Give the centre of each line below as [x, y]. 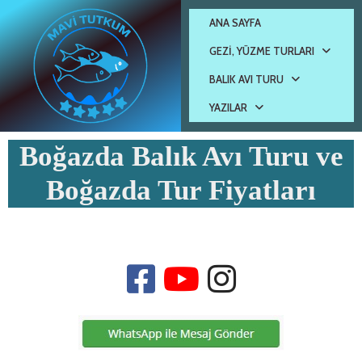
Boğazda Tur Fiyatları [181, 190]
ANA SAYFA [235, 23]
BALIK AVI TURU [246, 80]
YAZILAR [228, 108]
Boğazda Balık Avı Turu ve [181, 156]
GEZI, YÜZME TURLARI [262, 51]
